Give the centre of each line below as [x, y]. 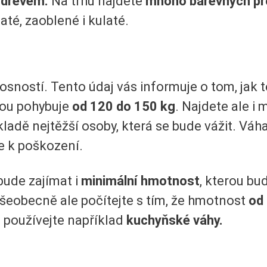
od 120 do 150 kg [124, 106]
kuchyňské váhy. [175, 221]
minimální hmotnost [140, 181]
